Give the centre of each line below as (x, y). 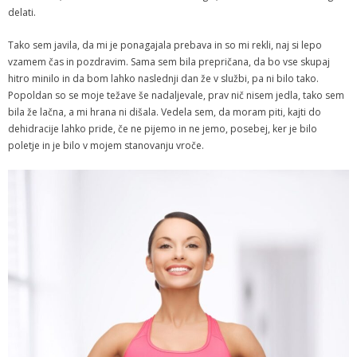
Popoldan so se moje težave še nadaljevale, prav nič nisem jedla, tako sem (176, 95)
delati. (23, 12)
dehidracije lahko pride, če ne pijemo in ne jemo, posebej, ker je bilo (163, 129)
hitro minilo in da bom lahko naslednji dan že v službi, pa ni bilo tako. (163, 78)
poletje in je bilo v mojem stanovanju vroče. (107, 145)
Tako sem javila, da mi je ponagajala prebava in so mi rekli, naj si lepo (165, 45)
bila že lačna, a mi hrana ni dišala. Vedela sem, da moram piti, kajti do (165, 112)
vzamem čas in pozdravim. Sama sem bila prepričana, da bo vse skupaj (169, 62)
